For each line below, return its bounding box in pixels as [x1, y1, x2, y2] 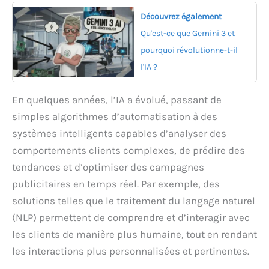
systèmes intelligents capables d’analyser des [12, 127, 226, 140]
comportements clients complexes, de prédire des [12, 144, 245, 157]
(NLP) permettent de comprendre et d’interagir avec [12, 211, 250, 224]
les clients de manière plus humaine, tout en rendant [12, 228, 257, 241]
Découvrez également [141, 11, 222, 22]
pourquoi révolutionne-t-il [141, 45, 238, 56]
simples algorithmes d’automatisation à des [12, 110, 217, 123]
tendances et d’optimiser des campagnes [12, 161, 204, 174]
